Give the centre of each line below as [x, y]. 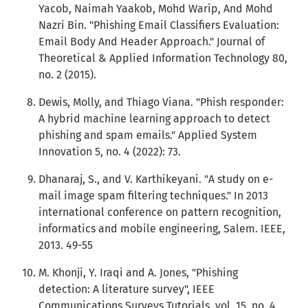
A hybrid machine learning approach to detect [154, 119]
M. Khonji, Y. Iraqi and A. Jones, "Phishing [138, 273]
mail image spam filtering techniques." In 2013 [153, 196]
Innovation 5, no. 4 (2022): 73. [110, 152]
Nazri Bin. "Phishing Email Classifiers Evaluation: [159, 25]
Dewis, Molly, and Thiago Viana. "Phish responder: [161, 102]
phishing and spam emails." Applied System [148, 135]
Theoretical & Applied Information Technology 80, [163, 58]
